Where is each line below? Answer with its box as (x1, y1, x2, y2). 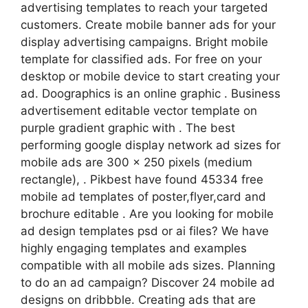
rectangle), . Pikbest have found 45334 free (21, 173, 263, 187)
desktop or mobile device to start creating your (21, 69, 280, 84)
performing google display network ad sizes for (21, 138, 280, 153)
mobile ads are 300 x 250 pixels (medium (21, 155, 252, 170)
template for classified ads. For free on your (21, 52, 262, 67)
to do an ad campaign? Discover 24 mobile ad (21, 276, 275, 290)
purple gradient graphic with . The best (21, 121, 235, 135)
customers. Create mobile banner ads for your (21, 18, 276, 32)
